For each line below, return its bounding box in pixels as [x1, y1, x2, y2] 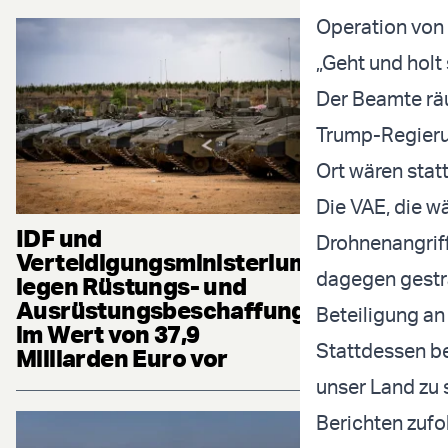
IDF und [16, 222, 102, 253]
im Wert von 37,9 [16, 318, 200, 349]
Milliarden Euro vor [16, 342, 228, 373]
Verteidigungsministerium [16, 246, 310, 277]
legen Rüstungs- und [16, 270, 247, 301]
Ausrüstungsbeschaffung [16, 294, 306, 325]
